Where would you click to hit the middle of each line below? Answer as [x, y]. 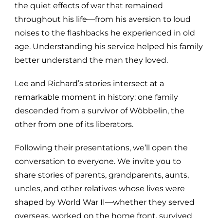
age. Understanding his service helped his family [109, 46]
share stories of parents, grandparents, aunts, [102, 175]
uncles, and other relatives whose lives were [100, 188]
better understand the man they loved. [91, 60]
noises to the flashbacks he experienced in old [105, 33]
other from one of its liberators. [74, 124]
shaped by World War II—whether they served [105, 202]
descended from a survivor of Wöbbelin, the [100, 110]
